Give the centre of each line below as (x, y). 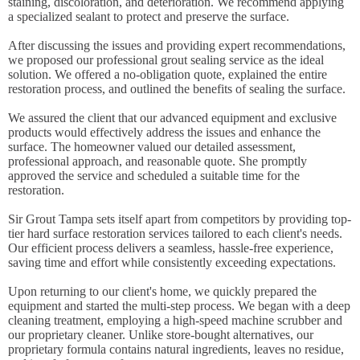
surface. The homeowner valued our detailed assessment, (152, 147)
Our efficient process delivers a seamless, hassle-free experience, (171, 248)
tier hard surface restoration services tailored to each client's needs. (175, 233)
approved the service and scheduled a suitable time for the (154, 176)
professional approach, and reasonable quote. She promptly (157, 161)
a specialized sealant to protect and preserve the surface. (149, 16)
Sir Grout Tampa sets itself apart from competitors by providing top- (180, 219)
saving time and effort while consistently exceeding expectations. (172, 262)
